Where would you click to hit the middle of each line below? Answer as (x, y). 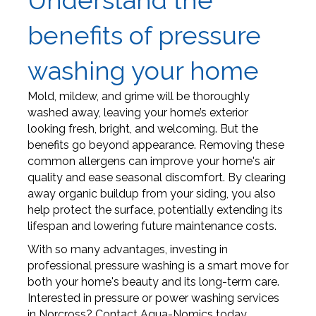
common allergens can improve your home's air (151, 162)
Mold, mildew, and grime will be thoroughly (138, 97)
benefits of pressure (144, 36)
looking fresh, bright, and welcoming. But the (142, 129)
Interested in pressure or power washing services (153, 298)
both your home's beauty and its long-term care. (153, 282)
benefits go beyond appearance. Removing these (156, 145)
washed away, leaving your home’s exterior (138, 113)
